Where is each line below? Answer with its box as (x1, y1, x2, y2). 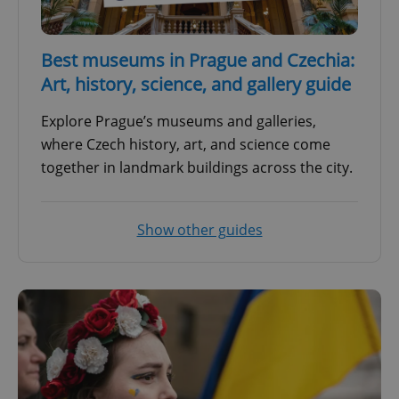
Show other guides (136, 219, 263, 240)
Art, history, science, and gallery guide (41, 71, 351, 96)
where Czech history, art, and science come (41, 134, 330, 154)
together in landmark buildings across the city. (41, 157, 353, 177)
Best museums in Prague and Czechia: (41, 47, 354, 72)
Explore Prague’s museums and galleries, (41, 110, 316, 131)
